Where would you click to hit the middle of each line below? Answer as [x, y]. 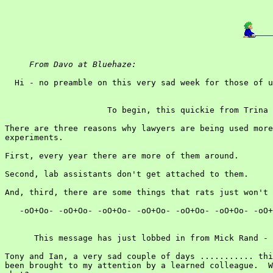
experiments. [34, 137]
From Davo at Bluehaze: [83, 64]
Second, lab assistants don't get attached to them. [127, 174]
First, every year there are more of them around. [122, 156]
